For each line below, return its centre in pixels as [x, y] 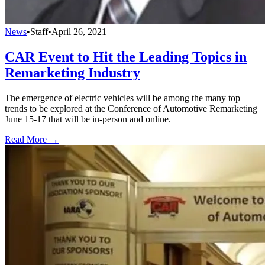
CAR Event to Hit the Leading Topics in [126, 56]
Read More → [32, 139]
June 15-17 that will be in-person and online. [88, 119]
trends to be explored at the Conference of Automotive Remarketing [131, 108]
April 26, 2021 [79, 31]
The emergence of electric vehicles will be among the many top [122, 98]
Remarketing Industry [72, 72]
